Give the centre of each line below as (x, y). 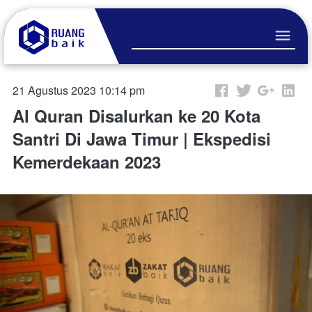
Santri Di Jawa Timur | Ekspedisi (142, 138)
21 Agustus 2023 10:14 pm (79, 90)
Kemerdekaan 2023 (87, 161)
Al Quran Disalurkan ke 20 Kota (136, 115)
